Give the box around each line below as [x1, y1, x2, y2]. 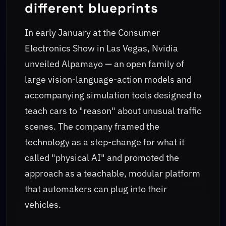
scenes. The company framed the [25, 121, 159, 133]
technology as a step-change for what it [25, 136, 185, 148]
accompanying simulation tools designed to [25, 89, 201, 101]
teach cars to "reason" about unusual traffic [25, 105, 201, 117]
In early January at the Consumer [25, 27, 160, 39]
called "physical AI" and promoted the [25, 152, 179, 164]
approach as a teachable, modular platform [25, 167, 200, 180]
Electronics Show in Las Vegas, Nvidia [25, 42, 178, 54]
